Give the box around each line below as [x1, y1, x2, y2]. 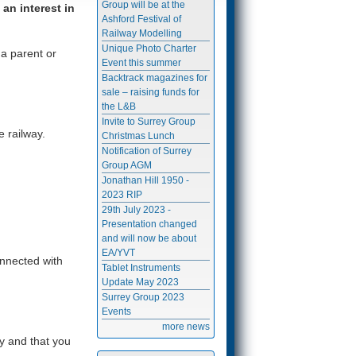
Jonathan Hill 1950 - [102, 175, 189, 186]
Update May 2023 [102, 277, 179, 288]
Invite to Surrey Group [102, 116, 195, 127]
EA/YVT [102, 247, 135, 258]
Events [102, 306, 131, 317]
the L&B [102, 101, 136, 112]
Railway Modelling [102, 28, 182, 39]
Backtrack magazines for [102, 72, 207, 83]
